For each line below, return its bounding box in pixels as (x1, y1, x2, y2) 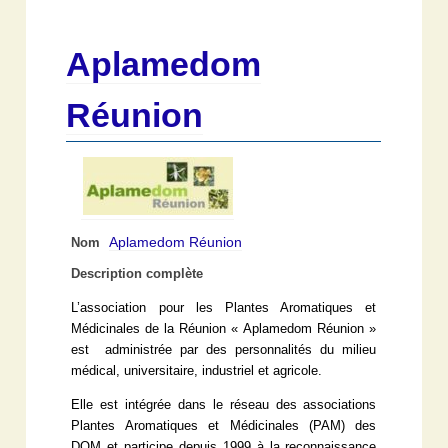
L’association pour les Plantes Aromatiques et (71, 301, 377, 316)
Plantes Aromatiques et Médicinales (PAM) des (71, 419, 377, 434)
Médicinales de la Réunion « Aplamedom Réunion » (71, 322, 377, 337)
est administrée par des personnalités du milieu (71, 343, 377, 358)
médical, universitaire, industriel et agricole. (71, 364, 323, 379)
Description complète (71, 267, 204, 282)
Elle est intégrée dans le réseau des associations (71, 398, 377, 413)
